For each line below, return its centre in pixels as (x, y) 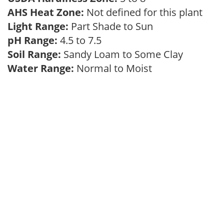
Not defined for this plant (146, 12)
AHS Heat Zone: (46, 12)
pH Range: (32, 40)
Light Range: (38, 26)
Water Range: (41, 68)
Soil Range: (34, 54)
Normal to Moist (115, 68)
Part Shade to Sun (113, 26)
